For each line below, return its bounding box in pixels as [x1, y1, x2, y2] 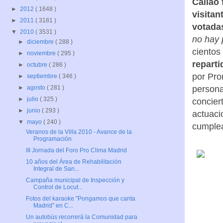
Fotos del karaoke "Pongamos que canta [25, 195, 135, 202]
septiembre [27, 72, 59, 80]
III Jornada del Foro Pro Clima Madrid [25, 146, 127, 154]
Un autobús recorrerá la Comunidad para [25, 213, 137, 221]
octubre [27, 61, 49, 68]
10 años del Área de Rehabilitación [25, 158, 121, 165]
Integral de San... [33, 165, 79, 172]
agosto [27, 84, 47, 91]
